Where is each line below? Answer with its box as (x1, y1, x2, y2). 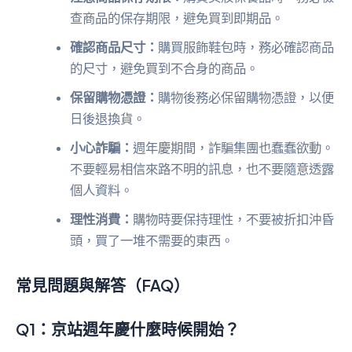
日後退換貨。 (70, 111, 146, 127)
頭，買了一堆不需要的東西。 (70, 233, 234, 249)
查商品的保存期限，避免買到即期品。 (70, 10, 284, 27)
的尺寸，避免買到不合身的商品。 (70, 60, 259, 77)
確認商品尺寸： (70, 39, 159, 56)
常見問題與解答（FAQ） (16, 275, 189, 295)
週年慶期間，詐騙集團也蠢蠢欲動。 (133, 140, 335, 156)
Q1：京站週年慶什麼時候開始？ (16, 319, 240, 339)
